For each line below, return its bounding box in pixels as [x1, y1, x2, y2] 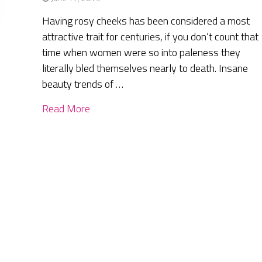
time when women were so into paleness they [42, 44, 241, 61]
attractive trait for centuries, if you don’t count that [42, 29, 259, 45]
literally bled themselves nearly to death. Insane [42, 60, 249, 77]
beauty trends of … [42, 76, 124, 92]
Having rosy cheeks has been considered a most [42, 13, 250, 29]
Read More [42, 101, 91, 117]
